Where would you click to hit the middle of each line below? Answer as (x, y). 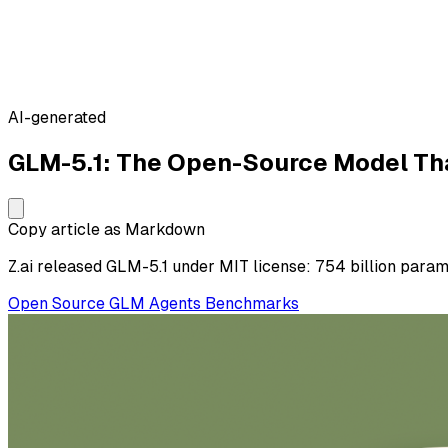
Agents (177, 303)
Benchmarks (252, 303)
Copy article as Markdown (106, 229)
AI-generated (57, 117)
